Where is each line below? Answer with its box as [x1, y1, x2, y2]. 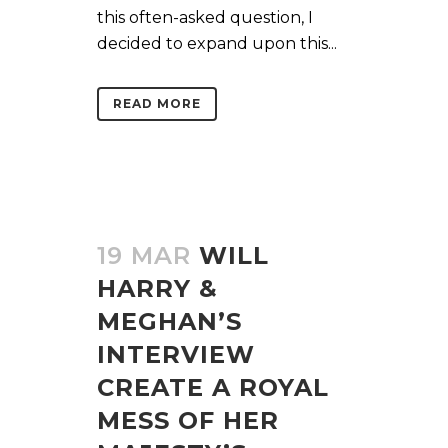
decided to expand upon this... [97, 33, 337, 53]
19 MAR [97, 240, 191, 270]
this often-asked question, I [97, 7, 313, 27]
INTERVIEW [97, 339, 255, 369]
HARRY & [97, 273, 218, 303]
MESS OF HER [97, 405, 279, 435]
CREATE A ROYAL [97, 372, 329, 402]
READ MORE [113, 95, 201, 111]
